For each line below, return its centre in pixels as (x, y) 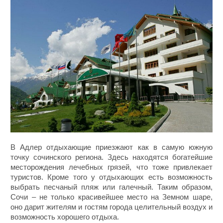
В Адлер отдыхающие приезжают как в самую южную (111, 147)
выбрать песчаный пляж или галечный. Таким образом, (111, 187)
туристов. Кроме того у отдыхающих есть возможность (111, 177)
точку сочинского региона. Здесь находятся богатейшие (111, 157)
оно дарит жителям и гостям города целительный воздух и (111, 207)
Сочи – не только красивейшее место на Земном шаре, (111, 197)
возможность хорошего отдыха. (65, 217)
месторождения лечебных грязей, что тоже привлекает (111, 167)
